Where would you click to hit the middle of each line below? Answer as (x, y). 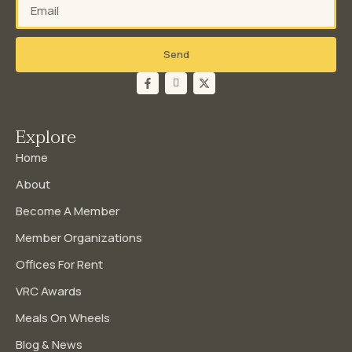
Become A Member (68, 211)
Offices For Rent (59, 264)
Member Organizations (79, 237)
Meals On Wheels (63, 317)
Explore (46, 137)
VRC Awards (49, 291)
